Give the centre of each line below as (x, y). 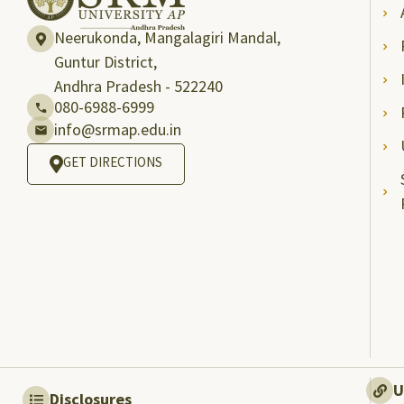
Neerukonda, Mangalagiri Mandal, (172, 37)
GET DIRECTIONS (113, 162)
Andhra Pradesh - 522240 (138, 86)
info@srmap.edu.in (118, 129)
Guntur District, (106, 62)
